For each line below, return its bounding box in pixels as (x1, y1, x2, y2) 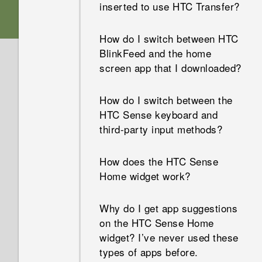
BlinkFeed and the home (99, 46, 211, 60)
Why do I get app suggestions (99, 201, 237, 215)
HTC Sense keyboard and (99, 107, 218, 122)
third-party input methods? (99, 122, 222, 136)
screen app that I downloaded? (99, 60, 242, 75)
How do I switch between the (99, 92, 233, 107)
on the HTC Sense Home (99, 215, 214, 230)
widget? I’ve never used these (99, 230, 239, 244)
